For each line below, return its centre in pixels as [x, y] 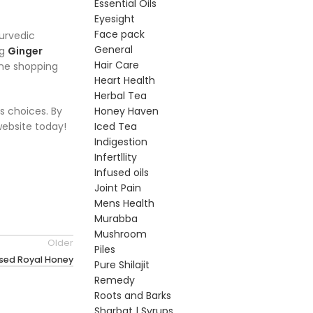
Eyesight [114, 19]
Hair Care [116, 65]
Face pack [119, 34]
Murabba [116, 219]
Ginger [25, 51]
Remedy [114, 280]
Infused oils [121, 173]
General [113, 50]
